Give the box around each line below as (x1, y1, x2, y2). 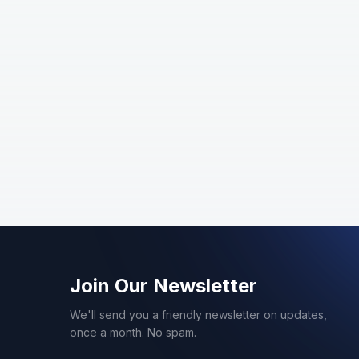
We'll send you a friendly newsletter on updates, (70, 308, 327, 321)
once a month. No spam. (70, 325, 196, 339)
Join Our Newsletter (70, 274, 257, 297)
